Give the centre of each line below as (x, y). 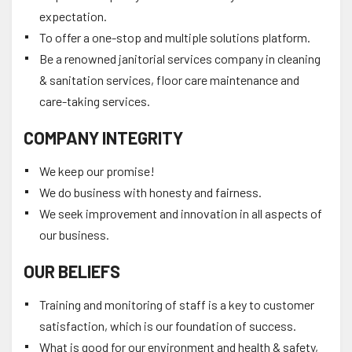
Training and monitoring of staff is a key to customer (177, 304)
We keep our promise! (97, 170)
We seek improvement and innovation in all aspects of (181, 213)
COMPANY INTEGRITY (103, 137)
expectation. (73, 16)
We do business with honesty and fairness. (150, 192)
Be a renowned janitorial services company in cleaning (180, 58)
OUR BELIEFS (72, 271)
